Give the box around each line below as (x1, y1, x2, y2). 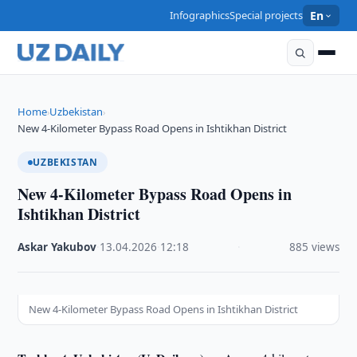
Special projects (229, 8, 304, 22)
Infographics (170, 8, 230, 22)
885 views (288, 240, 339, 254)
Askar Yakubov (18, 240, 97, 254)
